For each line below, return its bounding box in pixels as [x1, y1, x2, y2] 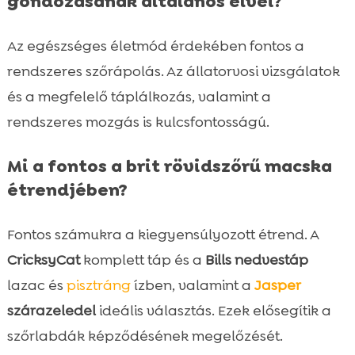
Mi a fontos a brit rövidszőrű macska [6, 154, 332, 177]
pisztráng [66, 275, 131, 295]
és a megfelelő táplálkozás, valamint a [6, 86, 271, 106]
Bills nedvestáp [204, 250, 308, 269]
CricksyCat [6, 250, 80, 269]
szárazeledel [6, 300, 96, 320]
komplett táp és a [79, 250, 205, 269]
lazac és [6, 275, 67, 295]
